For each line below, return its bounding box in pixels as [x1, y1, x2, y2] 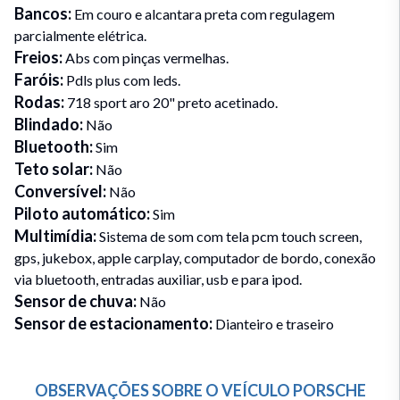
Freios [14, 47, 59, 67]
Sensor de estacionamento [14, 313, 209, 333]
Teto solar [14, 159, 89, 179]
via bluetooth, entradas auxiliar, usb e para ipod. [14, 271, 302, 287]
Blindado [14, 114, 79, 134]
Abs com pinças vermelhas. [65, 49, 229, 66]
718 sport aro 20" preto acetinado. [67, 94, 278, 111]
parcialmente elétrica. [14, 27, 146, 44]
